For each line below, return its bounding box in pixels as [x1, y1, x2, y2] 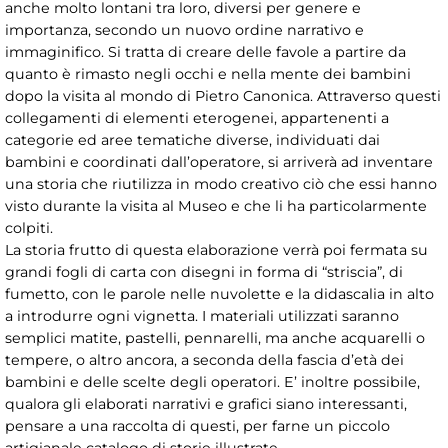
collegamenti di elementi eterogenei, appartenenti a [5, 109, 389, 128]
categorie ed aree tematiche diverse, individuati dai [5, 131, 380, 150]
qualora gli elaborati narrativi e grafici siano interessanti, [5, 395, 407, 414]
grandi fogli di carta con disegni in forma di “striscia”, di [5, 263, 403, 282]
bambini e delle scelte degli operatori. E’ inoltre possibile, [5, 373, 420, 392]
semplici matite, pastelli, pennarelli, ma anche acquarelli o [5, 329, 425, 348]
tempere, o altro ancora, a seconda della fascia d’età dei [5, 351, 404, 370]
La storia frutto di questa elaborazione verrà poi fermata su [5, 241, 428, 260]
